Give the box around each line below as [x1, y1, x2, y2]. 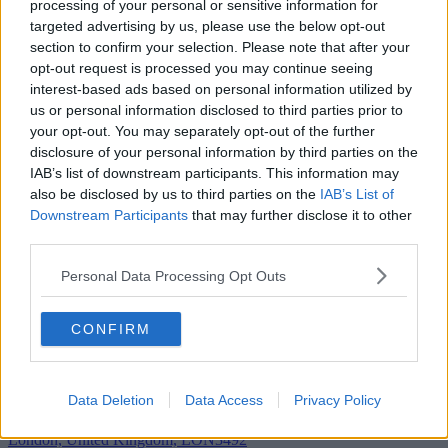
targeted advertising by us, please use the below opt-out [30, 18, 385, 34]
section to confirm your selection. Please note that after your [30, 39, 410, 55]
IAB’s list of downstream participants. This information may [30, 165, 399, 181]
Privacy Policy [293, 392, 381, 408]
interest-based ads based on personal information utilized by [30, 81, 412, 97]
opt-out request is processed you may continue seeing [30, 60, 373, 76]
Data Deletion [67, 392, 154, 408]
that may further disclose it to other [188, 207, 412, 223]
